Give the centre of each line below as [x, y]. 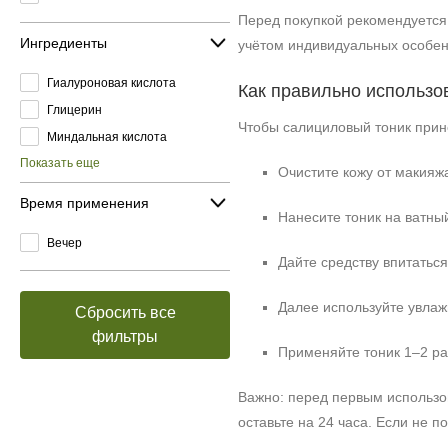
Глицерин [74, 109]
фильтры [125, 336]
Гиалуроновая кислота [111, 82]
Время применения [84, 202]
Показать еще [60, 163]
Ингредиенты [63, 42]
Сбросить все [125, 312]
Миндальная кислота [107, 136]
